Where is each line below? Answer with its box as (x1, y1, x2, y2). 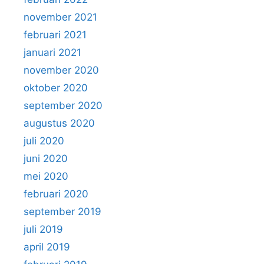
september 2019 (24, 206, 101, 218)
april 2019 (24, 241, 70, 253)
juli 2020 (24, 135, 64, 147)
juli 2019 (24, 223, 63, 236)
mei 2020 (24, 170, 68, 183)
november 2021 (24, 11, 97, 24)
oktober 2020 (24, 82, 88, 94)
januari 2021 (24, 47, 81, 59)
